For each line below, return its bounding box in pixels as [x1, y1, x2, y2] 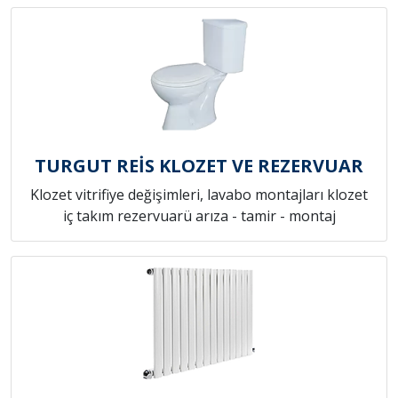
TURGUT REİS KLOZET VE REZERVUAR [35, 154, 363, 179]
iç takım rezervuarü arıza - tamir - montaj [62, 206, 336, 227]
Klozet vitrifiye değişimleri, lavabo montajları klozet [30, 185, 368, 205]
